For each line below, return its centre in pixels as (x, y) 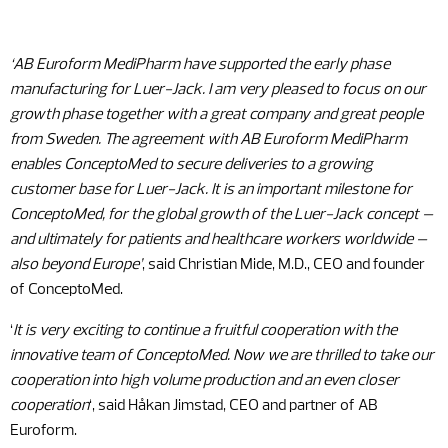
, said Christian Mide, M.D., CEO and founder (283, 265)
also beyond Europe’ (76, 265)
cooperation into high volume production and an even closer (204, 381)
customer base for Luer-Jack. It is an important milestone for (211, 190)
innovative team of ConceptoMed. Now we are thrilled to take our (222, 356)
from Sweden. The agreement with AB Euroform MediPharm (208, 140)
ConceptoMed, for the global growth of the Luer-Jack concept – (221, 215)
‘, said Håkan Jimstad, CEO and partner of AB (233, 406)
